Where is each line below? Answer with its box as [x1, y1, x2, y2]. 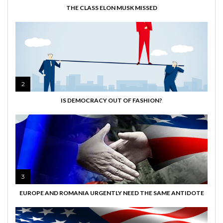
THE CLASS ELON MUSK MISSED [66, 4, 157, 12]
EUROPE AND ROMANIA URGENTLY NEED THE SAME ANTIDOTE [19, 189, 204, 197]
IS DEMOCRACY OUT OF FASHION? [61, 97, 162, 105]
